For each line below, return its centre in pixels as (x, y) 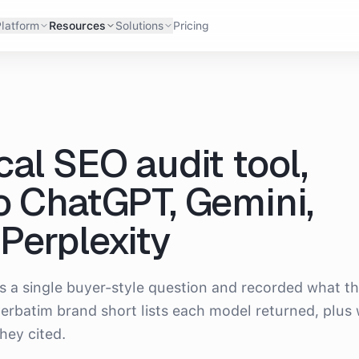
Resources (77, 26)
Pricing (191, 26)
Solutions (139, 26)
